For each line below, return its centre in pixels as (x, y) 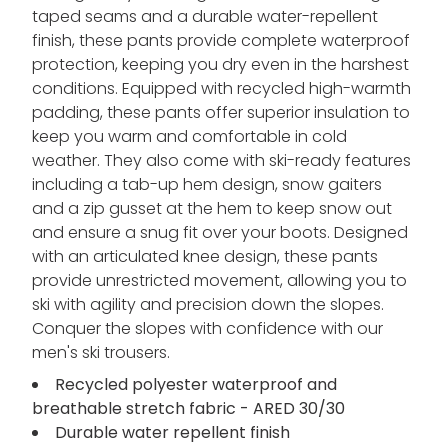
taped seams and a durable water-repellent (205, 17)
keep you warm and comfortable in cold (189, 137)
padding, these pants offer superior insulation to (221, 113)
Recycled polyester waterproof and (196, 385)
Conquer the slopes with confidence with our (207, 329)
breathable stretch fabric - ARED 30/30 (188, 409)
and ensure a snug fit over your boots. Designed (220, 233)
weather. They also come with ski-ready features (221, 161)
